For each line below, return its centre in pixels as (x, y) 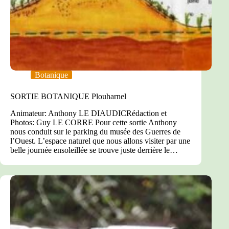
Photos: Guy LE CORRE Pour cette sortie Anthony (94, 123)
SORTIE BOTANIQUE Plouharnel (68, 97)
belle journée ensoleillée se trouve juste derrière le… (94, 150)
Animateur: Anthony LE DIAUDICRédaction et (88, 113)
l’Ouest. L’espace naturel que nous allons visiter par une (100, 141)
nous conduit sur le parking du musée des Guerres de (95, 132)
